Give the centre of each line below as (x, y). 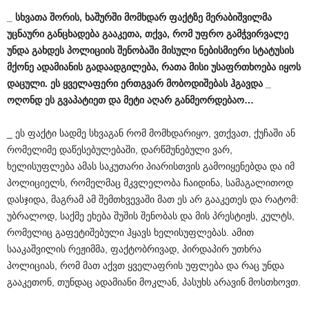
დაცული (26, 83)
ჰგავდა (247, 83)
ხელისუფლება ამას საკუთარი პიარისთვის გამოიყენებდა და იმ (151, 166)
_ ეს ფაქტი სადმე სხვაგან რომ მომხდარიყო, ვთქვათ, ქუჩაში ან (151, 133)
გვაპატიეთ (81, 100)
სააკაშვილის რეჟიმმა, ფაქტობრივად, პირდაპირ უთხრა (134, 249)
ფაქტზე (186, 17)
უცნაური (26, 34)
